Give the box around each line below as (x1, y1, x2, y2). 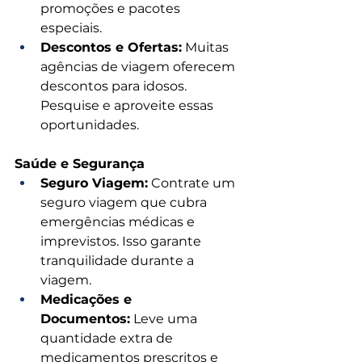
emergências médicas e (40, 214, 198, 230)
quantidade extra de (40, 330, 176, 347)
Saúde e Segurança (15, 156, 145, 172)
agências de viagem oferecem (40, 59, 238, 75)
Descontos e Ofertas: (40, 40, 182, 56)
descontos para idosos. (40, 78, 190, 95)
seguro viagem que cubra (40, 195, 210, 211)
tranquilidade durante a (40, 253, 197, 269)
